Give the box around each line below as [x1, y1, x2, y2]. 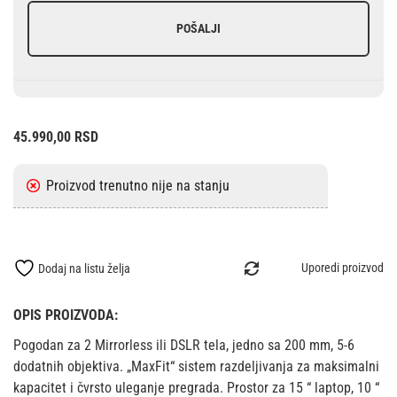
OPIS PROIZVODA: [13, 306, 118, 323]
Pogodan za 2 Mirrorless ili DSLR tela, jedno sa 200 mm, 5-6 [13, 336, 354, 354]
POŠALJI [176, 20, 221, 35]
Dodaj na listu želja [38, 261, 130, 276]
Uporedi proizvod [301, 260, 384, 275]
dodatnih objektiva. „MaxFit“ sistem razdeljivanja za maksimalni [13, 357, 379, 375]
